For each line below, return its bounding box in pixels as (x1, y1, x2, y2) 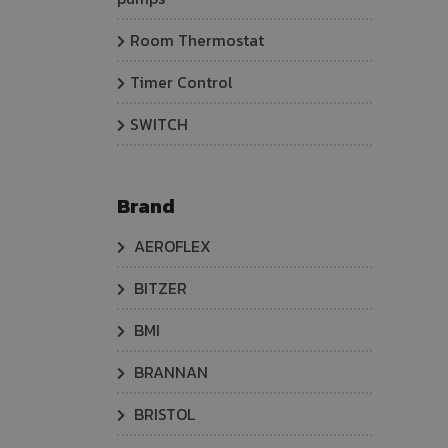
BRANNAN (130, 360, 208, 384)
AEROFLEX (130, 234, 211, 258)
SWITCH (130, 112, 188, 136)
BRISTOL (130, 402, 195, 426)
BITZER (130, 276, 187, 300)
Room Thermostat (130, 28, 264, 52)
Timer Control (130, 70, 233, 94)
